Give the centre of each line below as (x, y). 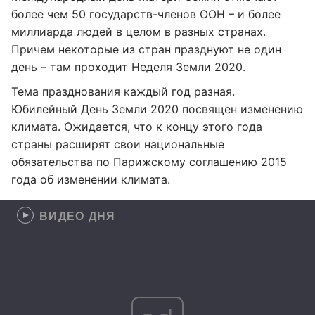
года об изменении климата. (91, 179)
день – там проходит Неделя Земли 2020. (128, 67)
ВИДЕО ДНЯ (78, 216)
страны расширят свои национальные (118, 144)
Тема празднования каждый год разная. (123, 91)
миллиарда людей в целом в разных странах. (139, 32)
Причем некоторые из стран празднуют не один (146, 49)
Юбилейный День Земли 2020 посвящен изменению (157, 109)
